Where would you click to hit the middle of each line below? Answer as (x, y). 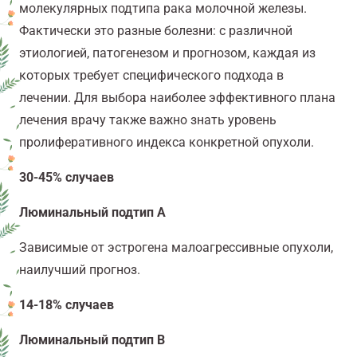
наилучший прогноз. (80, 270)
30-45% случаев (67, 178)
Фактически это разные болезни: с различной (156, 31)
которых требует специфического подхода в (151, 76)
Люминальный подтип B (92, 340)
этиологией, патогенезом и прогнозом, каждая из (167, 53)
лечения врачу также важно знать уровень (148, 120)
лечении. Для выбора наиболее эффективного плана (177, 98)
